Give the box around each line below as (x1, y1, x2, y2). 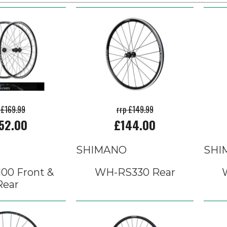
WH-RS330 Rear (94, 166, 175, 178)
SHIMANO (76, 144, 127, 156)
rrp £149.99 (116, 103, 154, 116)
